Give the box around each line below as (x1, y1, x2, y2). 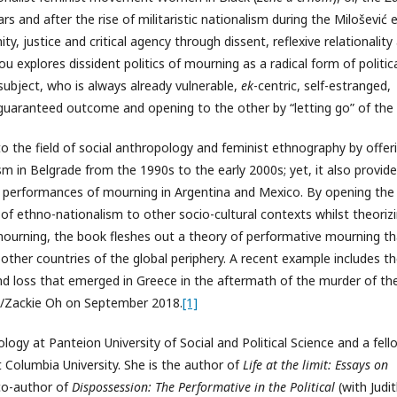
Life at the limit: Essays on (243, 355, 388, 373)
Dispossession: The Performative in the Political (72, 378, 335, 395)
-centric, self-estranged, (253, 76, 391, 94)
